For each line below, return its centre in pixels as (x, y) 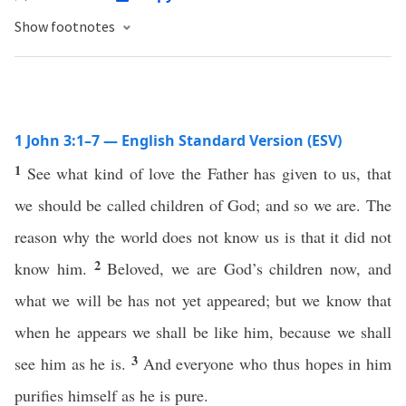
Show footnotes (66, 26)
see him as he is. (73, 363)
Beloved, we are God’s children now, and (250, 268)
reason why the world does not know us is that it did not (203, 237)
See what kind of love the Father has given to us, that (209, 173)
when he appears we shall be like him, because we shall (203, 332)
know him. (54, 268)
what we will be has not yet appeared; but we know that (203, 300)
